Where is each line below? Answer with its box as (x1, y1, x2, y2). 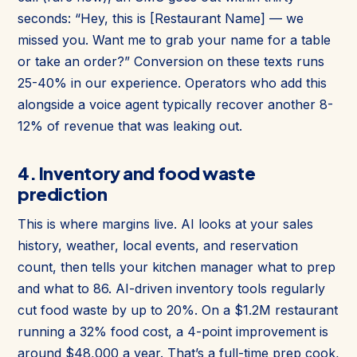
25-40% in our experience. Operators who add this (18, 74, 327, 91)
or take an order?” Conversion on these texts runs (18, 53, 324, 69)
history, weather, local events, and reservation (18, 237, 298, 253)
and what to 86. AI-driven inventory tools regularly (18, 280, 325, 296)
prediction (18, 182, 108, 205)
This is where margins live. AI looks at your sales (18, 215, 313, 232)
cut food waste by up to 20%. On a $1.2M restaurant (18, 301, 338, 318)
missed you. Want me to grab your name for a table (18, 31, 331, 48)
